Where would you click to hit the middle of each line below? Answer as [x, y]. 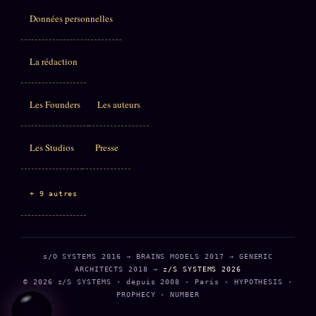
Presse [107, 147]
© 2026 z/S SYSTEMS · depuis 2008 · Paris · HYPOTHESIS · [158, 281]
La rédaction [54, 61]
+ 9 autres [54, 193]
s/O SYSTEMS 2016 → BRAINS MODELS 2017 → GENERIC [158, 256]
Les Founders [55, 104]
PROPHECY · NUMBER [158, 294]
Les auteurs [119, 104]
